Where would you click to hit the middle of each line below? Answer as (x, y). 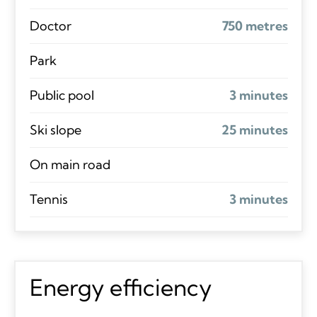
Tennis (48, 199)
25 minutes (254, 129)
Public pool (62, 95)
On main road (70, 164)
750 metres (255, 25)
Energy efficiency (120, 287)
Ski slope (55, 129)
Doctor (50, 25)
